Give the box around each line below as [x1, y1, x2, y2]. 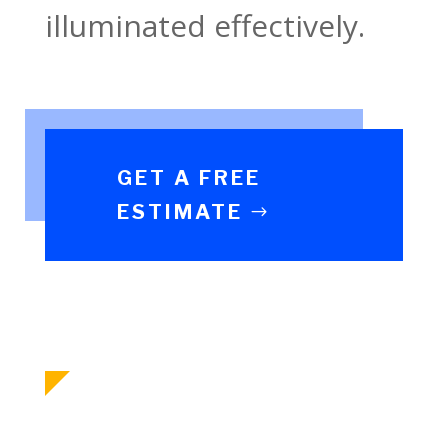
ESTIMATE [116, 199, 243, 224]
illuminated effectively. [44, 4, 365, 46]
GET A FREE [116, 165, 261, 190]
